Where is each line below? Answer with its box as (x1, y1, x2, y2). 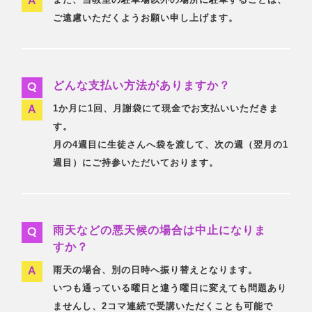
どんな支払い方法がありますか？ (53, 79, 231, 91)
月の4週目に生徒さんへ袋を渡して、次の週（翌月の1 (53, 139, 289, 150)
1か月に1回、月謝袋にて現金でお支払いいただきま (53, 103, 279, 114)
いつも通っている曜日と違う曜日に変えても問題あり (53, 283, 288, 293)
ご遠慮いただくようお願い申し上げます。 (53, 13, 239, 23)
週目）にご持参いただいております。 (53, 157, 219, 168)
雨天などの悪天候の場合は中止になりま (53, 224, 267, 236)
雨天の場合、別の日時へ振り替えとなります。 (53, 265, 258, 275)
